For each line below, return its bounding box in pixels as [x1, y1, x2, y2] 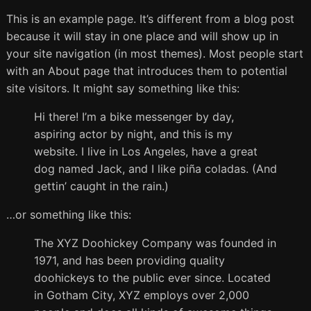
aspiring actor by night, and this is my [33, 127, 233, 142]
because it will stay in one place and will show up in [6, 29, 278, 44]
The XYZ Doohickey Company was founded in [33, 236, 276, 251]
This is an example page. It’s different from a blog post [6, 12, 294, 26]
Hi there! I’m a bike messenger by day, [33, 110, 234, 124]
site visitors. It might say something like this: [6, 81, 239, 96]
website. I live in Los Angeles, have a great [33, 144, 258, 159]
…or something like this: [6, 208, 131, 222]
